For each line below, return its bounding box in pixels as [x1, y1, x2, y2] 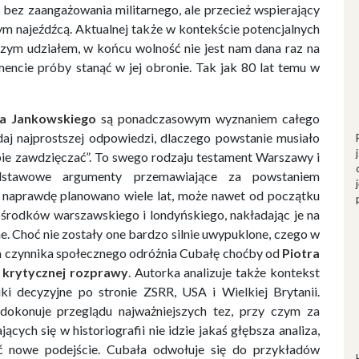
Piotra [282, 245, 320, 261]
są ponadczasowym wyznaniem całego [96, 111, 320, 127]
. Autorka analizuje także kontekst [127, 264, 321, 280]
